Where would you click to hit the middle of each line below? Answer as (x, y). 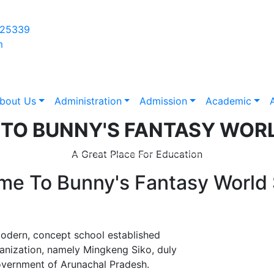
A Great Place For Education (137, 154)
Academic (228, 101)
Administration (88, 101)
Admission (164, 101)
